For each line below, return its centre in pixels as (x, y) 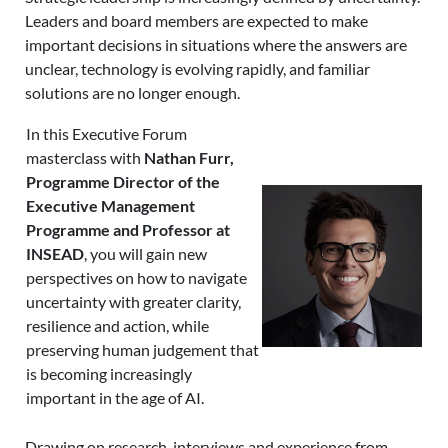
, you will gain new (145, 253)
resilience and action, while (117, 325)
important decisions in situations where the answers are (216, 44)
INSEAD (55, 253)
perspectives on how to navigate (136, 277)
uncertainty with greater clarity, (133, 301)
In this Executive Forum (106, 133)
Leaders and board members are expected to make (196, 20)
